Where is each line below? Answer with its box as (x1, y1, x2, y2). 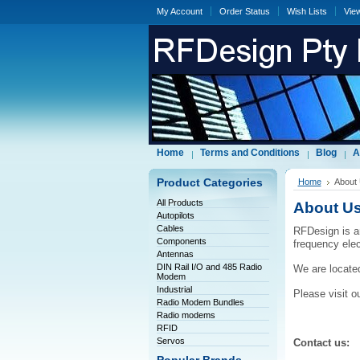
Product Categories (156, 177, 263, 189)
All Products (156, 198, 203, 207)
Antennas (156, 249, 194, 259)
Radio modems (156, 310, 215, 320)
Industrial (156, 284, 192, 294)
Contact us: (292, 337, 350, 349)
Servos (156, 336, 185, 346)
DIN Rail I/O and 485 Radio (156, 262, 262, 272)
